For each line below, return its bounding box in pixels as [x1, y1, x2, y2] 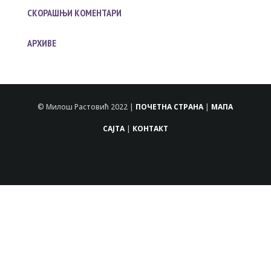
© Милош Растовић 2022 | [38, 101, 136, 112]
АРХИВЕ [27, 36, 56, 49]
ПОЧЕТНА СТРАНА [135, 101, 204, 112]
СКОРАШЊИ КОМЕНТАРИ [27, 6, 122, 19]
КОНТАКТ [132, 123, 168, 134]
